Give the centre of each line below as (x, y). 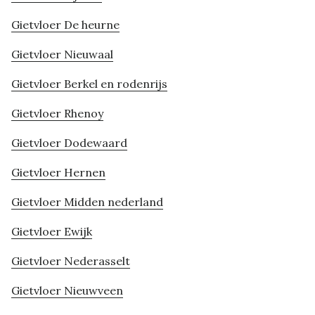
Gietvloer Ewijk (52, 232)
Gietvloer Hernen (58, 173)
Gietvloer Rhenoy (57, 114)
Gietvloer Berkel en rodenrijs (89, 84)
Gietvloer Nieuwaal (62, 54)
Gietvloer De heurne (65, 25)
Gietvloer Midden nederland (87, 202)
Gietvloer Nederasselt (71, 261)
